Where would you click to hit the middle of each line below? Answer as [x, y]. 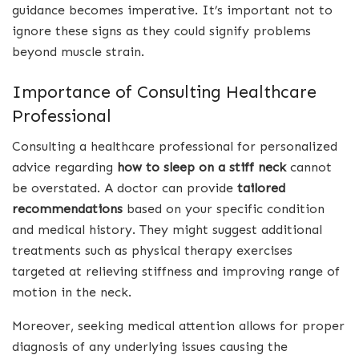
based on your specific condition [224, 209]
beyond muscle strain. [78, 52]
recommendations [67, 209]
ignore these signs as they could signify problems [161, 31]
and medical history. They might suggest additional [167, 230]
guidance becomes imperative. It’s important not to [172, 10]
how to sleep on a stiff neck [202, 167]
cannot [309, 167]
